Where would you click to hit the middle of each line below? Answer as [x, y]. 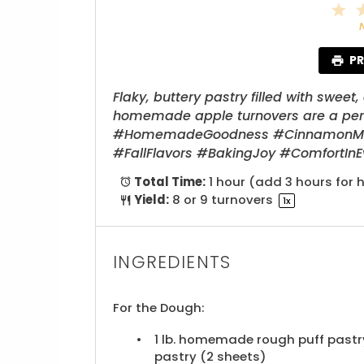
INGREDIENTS [172, 262]
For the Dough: [159, 307]
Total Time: [168, 181]
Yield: [150, 199]
